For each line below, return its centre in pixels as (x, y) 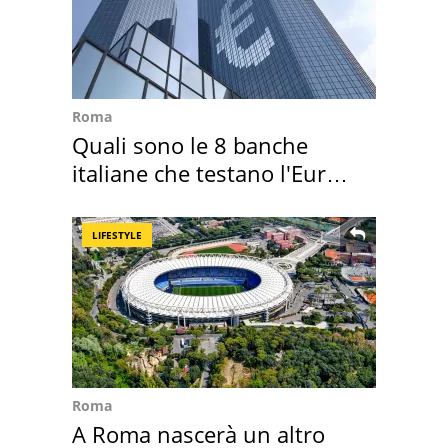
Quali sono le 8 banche (190, 145)
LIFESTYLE (117, 235)
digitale (109, 201)
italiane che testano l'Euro (205, 173)
